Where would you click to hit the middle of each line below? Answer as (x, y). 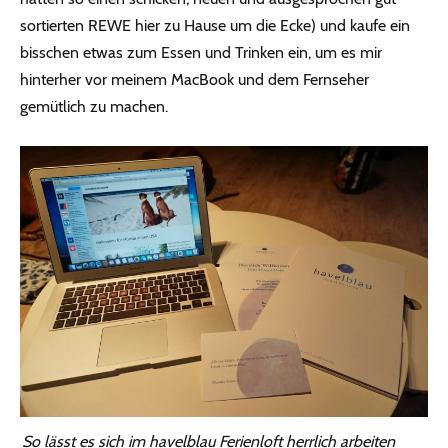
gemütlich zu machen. (94, 106)
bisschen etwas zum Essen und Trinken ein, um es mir (201, 52)
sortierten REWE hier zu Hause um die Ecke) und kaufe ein (215, 25)
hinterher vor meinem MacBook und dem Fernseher (194, 79)
